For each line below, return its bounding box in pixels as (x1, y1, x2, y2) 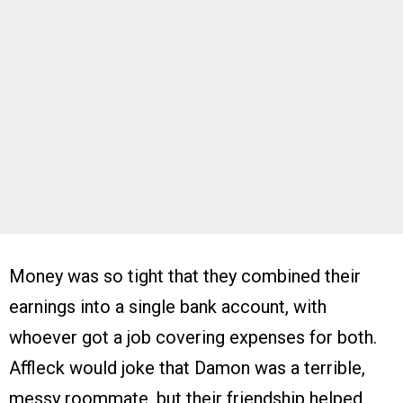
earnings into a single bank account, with (9, 296, 327, 318)
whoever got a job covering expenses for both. (9, 327, 377, 349)
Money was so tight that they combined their (9, 265, 361, 288)
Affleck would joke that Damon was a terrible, (9, 357, 365, 380)
